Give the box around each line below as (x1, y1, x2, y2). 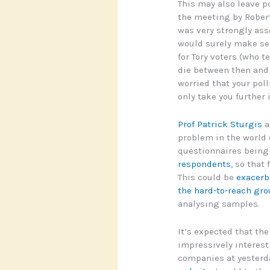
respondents (177, 158, 231, 169)
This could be (177, 171, 236, 183)
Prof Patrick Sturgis (177, 118, 262, 130)
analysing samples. (177, 198, 260, 209)
